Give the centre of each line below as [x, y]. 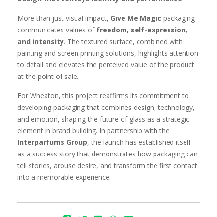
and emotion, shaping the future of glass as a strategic [103, 119]
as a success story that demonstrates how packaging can [108, 154]
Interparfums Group [52, 142]
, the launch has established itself [139, 142]
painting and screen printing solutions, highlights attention [108, 53]
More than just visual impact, [64, 18]
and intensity [41, 41]
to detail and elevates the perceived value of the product [106, 65]
